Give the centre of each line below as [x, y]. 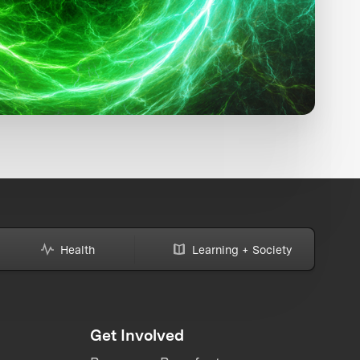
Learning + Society [241, 249]
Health [78, 249]
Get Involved [137, 335]
